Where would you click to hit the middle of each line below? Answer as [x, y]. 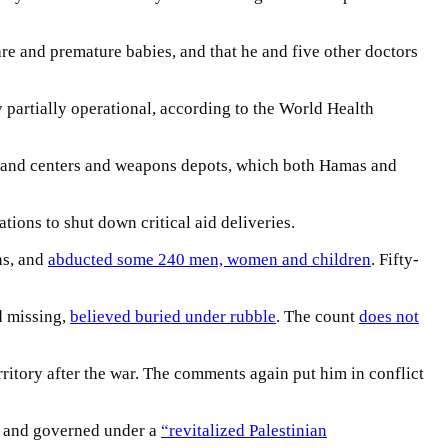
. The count [317, 317]
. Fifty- [395, 260]
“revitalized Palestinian [244, 431]
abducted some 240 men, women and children [209, 260]
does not [389, 317]
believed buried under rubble [173, 317]
